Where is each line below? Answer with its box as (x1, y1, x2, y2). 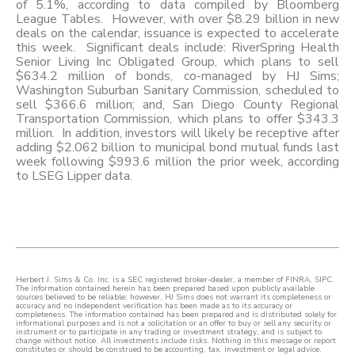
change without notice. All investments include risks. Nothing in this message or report (16, 335, 336, 347)
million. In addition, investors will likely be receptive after (16, 124, 339, 143)
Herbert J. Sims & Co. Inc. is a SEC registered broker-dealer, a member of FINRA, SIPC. (16, 274, 334, 286)
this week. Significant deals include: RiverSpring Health (16, 39, 339, 57)
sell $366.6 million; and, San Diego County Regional (16, 96, 339, 114)
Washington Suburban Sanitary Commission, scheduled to (16, 82, 339, 100)
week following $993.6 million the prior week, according (16, 153, 339, 171)
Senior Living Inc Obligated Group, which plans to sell (16, 53, 339, 71)
